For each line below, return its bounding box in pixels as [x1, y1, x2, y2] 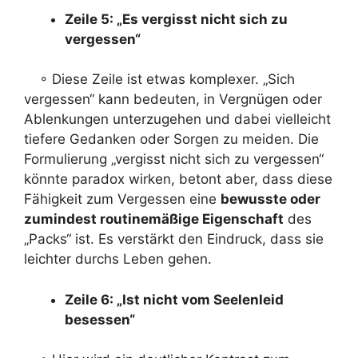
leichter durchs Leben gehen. [24, 251, 212, 267]
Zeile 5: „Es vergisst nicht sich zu [65, 10, 288, 27]
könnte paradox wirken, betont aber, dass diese [24, 171, 332, 187]
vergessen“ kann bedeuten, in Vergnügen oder [24, 91, 322, 107]
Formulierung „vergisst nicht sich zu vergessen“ [24, 151, 324, 167]
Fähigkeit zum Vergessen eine [24, 191, 221, 207]
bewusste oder [221, 191, 320, 207]
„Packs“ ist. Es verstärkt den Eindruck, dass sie [24, 231, 324, 247]
